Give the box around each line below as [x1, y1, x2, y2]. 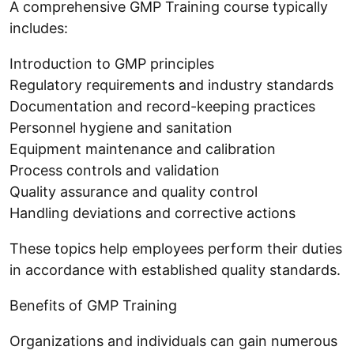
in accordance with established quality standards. [9, 262, 341, 278]
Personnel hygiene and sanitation [9, 119, 232, 136]
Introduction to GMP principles [9, 55, 214, 72]
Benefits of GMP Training [9, 297, 177, 314]
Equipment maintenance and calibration [9, 141, 276, 157]
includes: [9, 20, 68, 36]
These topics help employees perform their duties [9, 240, 342, 257]
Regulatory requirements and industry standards [9, 77, 333, 93]
